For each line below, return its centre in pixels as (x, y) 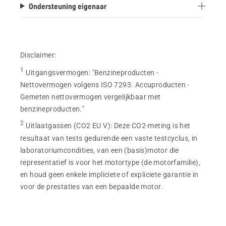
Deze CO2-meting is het (152, 126)
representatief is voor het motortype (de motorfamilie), (110, 162)
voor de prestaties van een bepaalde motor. (92, 186)
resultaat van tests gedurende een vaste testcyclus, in (109, 138)
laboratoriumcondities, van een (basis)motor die (100, 150)
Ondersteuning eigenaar (67, 6)
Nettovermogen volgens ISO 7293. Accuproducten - (105, 85)
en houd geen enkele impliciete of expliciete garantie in (109, 174)
